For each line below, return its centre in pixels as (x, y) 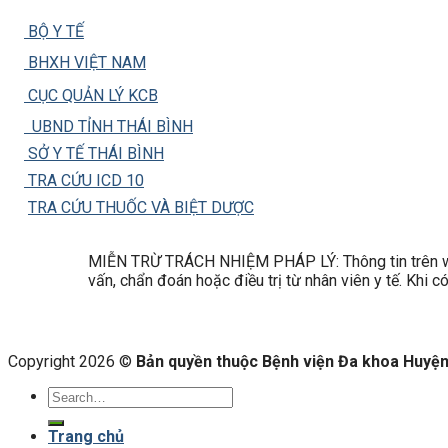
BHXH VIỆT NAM (85, 63)
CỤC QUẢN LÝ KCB (91, 96)
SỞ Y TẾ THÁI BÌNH (94, 154)
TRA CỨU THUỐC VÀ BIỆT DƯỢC (141, 208)
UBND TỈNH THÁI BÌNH (108, 127)
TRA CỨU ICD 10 (84, 181)
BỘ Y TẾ (54, 32)
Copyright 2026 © (72, 362)
